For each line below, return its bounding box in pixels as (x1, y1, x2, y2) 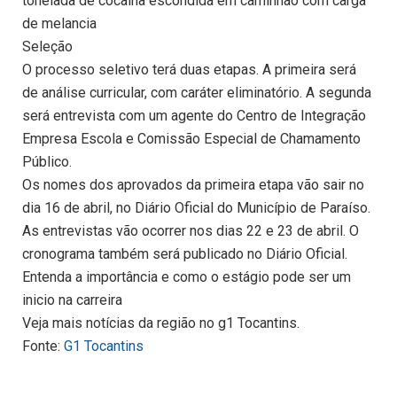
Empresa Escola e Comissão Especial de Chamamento (22, 130, 361, 148)
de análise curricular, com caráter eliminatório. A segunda (22, 84, 371, 102)
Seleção (22, 38, 73, 56)
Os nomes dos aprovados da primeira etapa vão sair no (22, 176, 364, 194)
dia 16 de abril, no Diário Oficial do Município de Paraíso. (22, 199, 370, 217)
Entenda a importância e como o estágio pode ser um (22, 269, 351, 286)
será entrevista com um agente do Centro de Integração (22, 107, 366, 125)
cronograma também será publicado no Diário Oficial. (22, 245, 347, 263)
